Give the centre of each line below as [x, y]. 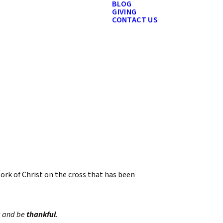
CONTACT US [135, 20]
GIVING [124, 12]
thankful [41, 214]
